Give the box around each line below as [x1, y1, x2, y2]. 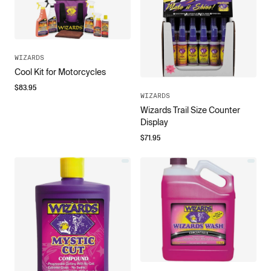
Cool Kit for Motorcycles [15, 67, 106, 77]
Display [140, 117, 168, 127]
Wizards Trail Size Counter [140, 105, 240, 115]
